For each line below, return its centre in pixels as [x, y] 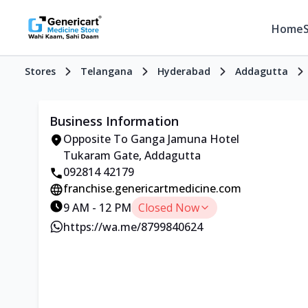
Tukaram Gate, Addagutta [132, 155]
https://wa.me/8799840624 [133, 227]
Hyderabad [184, 71]
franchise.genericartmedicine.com [152, 188]
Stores [40, 71]
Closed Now [169, 208]
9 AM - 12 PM [97, 208]
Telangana [107, 71]
